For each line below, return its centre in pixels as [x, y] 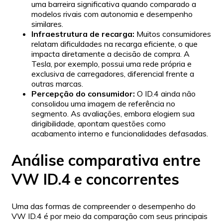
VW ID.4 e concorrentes [95, 179]
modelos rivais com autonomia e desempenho [112, 14]
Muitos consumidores [173, 34]
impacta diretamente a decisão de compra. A [111, 54]
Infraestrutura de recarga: [83, 34]
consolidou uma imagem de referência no [103, 104]
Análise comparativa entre [106, 161]
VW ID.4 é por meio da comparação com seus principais [110, 216]
